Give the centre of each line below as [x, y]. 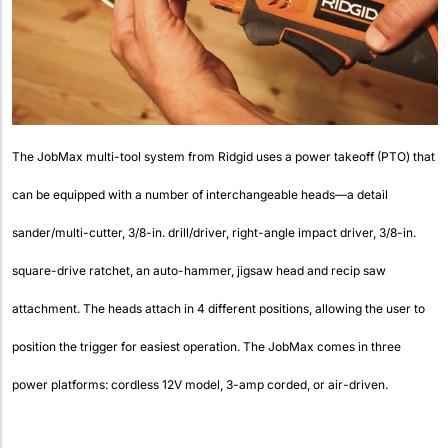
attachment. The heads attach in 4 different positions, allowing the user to [218, 309]
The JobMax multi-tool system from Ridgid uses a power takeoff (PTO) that [223, 157]
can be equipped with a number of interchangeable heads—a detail [200, 195]
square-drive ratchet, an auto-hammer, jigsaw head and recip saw [199, 271]
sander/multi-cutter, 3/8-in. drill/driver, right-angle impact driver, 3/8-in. [214, 233]
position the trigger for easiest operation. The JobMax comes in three [206, 347]
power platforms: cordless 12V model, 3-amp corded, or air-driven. [200, 385]
